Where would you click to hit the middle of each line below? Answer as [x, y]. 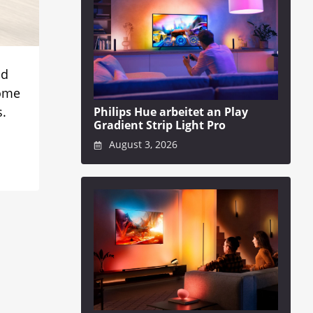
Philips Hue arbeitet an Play [171, 111]
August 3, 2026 [141, 145]
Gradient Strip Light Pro [160, 125]
